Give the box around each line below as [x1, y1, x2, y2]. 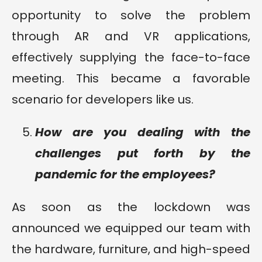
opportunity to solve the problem [12, 7, 250, 24]
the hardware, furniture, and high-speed [12, 241, 250, 258]
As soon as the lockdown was [12, 199, 250, 216]
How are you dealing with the [35, 124, 250, 141]
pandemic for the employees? [35, 166, 215, 183]
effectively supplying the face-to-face [12, 49, 250, 66]
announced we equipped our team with [12, 220, 250, 237]
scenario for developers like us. [12, 91, 194, 108]
